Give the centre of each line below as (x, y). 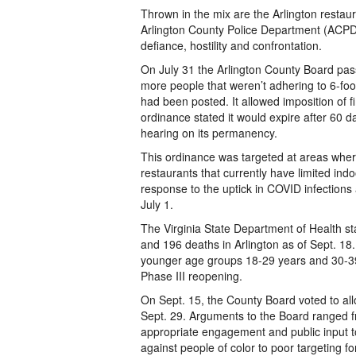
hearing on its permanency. (209, 133)
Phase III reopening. (192, 276)
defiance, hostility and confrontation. (231, 45)
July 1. (157, 204)
